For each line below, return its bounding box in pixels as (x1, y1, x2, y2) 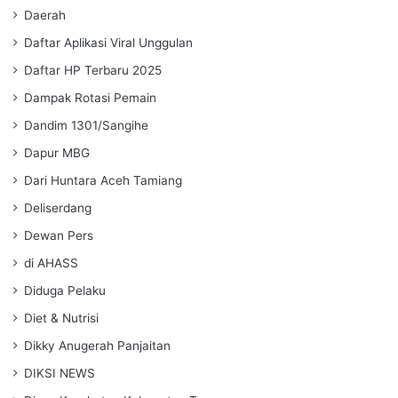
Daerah (24, 7, 66, 22)
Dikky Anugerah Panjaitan (24, 338, 171, 353)
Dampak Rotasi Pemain (24, 90, 156, 105)
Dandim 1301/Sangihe (24, 117, 148, 132)
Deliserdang (24, 200, 92, 215)
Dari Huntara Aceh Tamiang (24, 172, 182, 187)
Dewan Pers (24, 227, 93, 243)
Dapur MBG (24, 145, 90, 160)
